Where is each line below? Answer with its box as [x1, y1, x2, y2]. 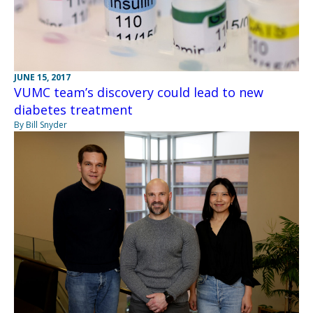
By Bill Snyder [14, 119, 67, 131]
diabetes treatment [14, 101, 133, 119]
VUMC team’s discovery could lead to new [14, 84, 263, 101]
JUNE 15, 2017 [14, 71, 71, 84]
